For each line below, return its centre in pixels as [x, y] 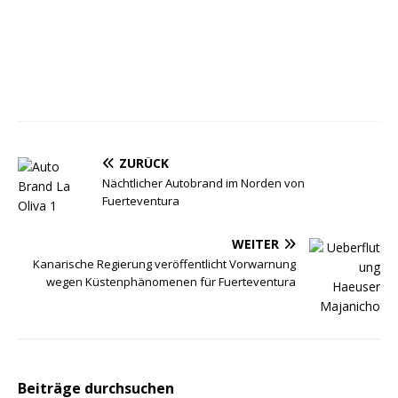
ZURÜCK [144, 163]
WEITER [255, 244]
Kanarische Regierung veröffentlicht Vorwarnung [164, 264]
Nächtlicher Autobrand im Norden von [203, 183]
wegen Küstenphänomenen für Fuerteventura [171, 282]
